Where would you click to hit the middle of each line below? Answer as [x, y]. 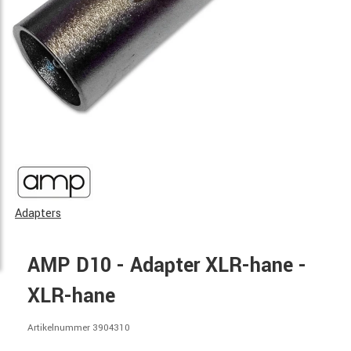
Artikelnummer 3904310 [79, 327]
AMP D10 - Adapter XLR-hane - [167, 265]
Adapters [38, 213]
